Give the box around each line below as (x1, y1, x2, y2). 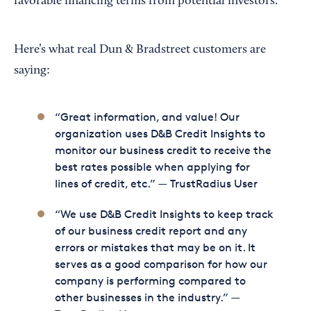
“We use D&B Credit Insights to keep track (54, 208, 274, 221)
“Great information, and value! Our (54, 110, 239, 124)
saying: (14, 65, 50, 78)
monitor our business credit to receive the (54, 144, 271, 158)
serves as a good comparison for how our (54, 258, 267, 271)
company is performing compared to (54, 274, 246, 288)
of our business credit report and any (54, 224, 247, 238)
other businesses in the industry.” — (54, 291, 240, 305)
